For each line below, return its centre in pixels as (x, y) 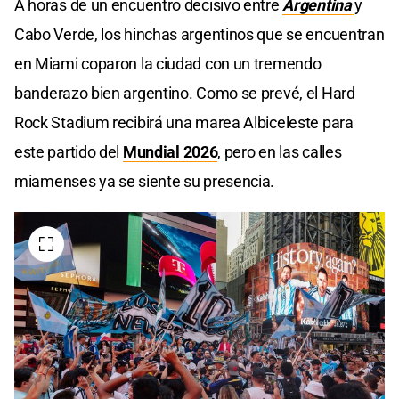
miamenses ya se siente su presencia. (145, 182)
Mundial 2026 (170, 152)
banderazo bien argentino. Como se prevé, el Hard (185, 94)
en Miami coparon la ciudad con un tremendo (168, 64)
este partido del (67, 152)
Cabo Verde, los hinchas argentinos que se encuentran (199, 35)
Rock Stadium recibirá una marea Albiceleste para (184, 123)
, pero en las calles (280, 152)
